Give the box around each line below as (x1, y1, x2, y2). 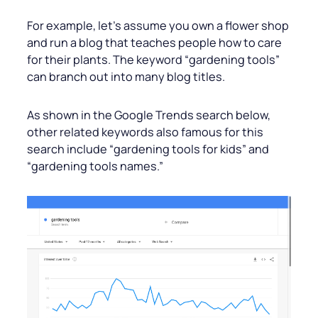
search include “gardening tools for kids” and (27, 141, 269, 158)
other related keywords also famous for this (27, 124, 263, 141)
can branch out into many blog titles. (27, 69, 225, 85)
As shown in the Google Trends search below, (27, 107, 270, 124)
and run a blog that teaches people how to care (27, 35, 282, 51)
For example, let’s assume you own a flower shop (27, 18, 289, 34)
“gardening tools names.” (27, 158, 163, 175)
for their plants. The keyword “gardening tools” (27, 52, 280, 68)
